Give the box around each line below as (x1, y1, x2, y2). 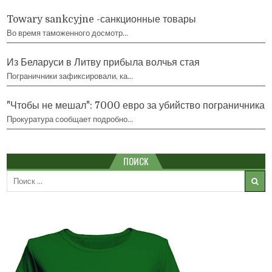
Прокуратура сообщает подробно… (7, 114, 134, 124)
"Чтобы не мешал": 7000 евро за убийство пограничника (7, 100, 265, 111)
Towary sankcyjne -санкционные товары (7, 13, 197, 25)
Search (6, 171, 34, 180)
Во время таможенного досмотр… (7, 28, 129, 38)
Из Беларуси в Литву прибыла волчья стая (7, 56, 200, 68)
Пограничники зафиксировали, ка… (7, 71, 134, 81)
